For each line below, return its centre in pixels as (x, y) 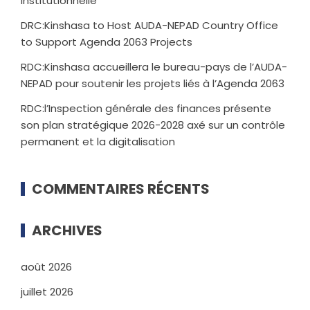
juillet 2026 (47, 291)
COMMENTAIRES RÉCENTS (121, 189)
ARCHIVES (67, 230)
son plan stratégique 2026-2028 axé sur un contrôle (153, 125)
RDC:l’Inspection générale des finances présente (146, 108)
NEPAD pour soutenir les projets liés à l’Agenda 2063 (153, 83)
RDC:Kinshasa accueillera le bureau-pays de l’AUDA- (154, 66)
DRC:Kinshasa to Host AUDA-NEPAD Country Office (149, 25)
